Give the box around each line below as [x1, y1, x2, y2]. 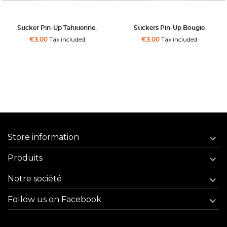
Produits [8, 153, 43, 163]
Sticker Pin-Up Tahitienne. [17, 24, 97, 31]
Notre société [8, 173, 62, 183]
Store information [8, 132, 79, 142]
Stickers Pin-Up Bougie [134, 24, 205, 31]
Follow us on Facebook [8, 194, 101, 204]
